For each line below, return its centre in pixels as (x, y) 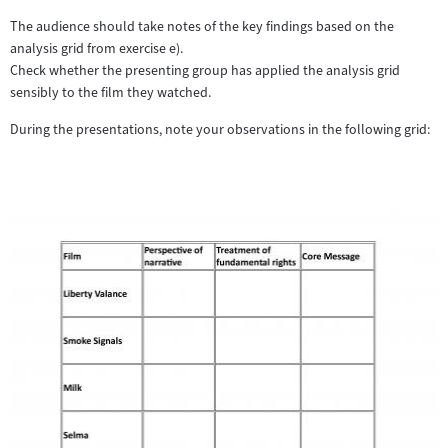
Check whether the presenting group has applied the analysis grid (205, 71)
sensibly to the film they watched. (110, 93)
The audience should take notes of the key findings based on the (202, 27)
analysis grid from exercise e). (96, 49)
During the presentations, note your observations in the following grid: (220, 130)
